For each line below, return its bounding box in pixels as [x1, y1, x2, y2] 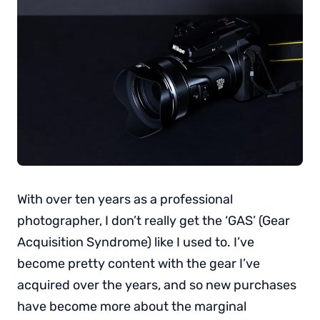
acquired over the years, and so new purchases [17, 276, 296, 293]
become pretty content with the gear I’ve [17, 255, 260, 271]
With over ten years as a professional [17, 191, 233, 207]
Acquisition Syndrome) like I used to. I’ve [17, 234, 254, 250]
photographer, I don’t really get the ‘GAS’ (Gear [17, 212, 290, 229]
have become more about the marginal [17, 298, 246, 314]
